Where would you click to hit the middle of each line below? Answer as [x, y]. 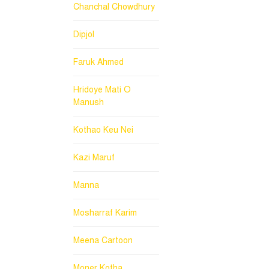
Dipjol [84, 34]
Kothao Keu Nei [103, 130]
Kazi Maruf [94, 157]
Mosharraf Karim [105, 213]
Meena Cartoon [103, 240]
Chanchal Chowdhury [114, 7]
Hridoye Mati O [102, 89]
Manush [89, 102]
